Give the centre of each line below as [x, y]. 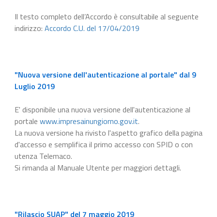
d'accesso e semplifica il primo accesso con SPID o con [104, 144]
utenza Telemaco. [43, 156]
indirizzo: [30, 28]
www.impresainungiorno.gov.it [89, 121]
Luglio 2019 [35, 86]
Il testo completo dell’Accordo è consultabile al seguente [107, 16]
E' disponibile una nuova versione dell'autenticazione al [102, 109]
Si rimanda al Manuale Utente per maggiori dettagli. [98, 167]
